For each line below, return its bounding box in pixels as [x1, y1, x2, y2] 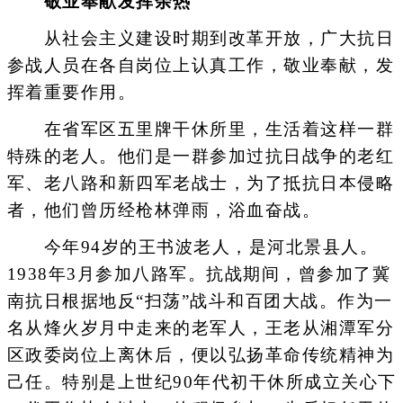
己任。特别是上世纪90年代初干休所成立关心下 [6, 372, 397, 392]
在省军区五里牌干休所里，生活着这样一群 [6, 120, 394, 139]
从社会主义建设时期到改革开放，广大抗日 [6, 28, 394, 48]
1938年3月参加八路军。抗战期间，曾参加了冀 [6, 264, 390, 284]
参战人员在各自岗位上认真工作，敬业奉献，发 [6, 55, 394, 75]
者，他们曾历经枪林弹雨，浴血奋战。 [6, 201, 320, 219]
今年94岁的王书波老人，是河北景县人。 [6, 237, 378, 257]
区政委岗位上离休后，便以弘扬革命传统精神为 [6, 345, 394, 365]
